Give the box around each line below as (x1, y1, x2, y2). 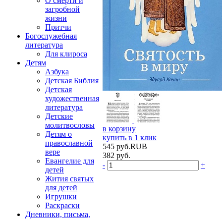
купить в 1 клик (103, 133, 157, 142)
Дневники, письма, (25, 210, 90, 219)
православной (45, 139, 93, 147)
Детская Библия (45, 76, 99, 85)
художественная (45, 94, 99, 103)
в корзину (103, 124, 136, 133)
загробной (45, 5, 80, 13)
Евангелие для (45, 157, 94, 165)
